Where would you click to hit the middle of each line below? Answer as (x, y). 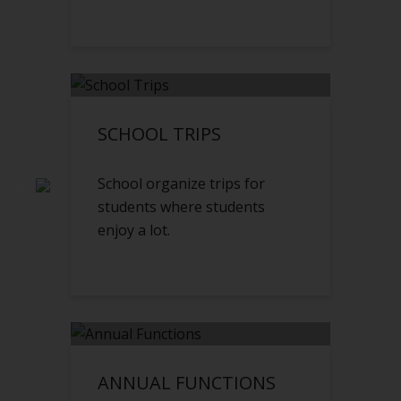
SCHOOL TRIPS (159, 134)
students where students (181, 207)
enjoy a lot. (134, 230)
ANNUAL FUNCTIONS (187, 383)
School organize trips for (181, 184)
